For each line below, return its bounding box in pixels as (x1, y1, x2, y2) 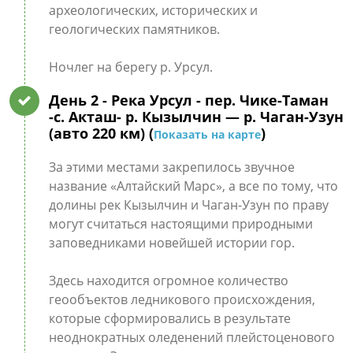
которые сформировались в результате (48, 310, 291, 327)
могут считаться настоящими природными (48, 215, 313, 232)
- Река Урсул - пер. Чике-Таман (102, 91, 329, 110)
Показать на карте (153, 127, 261, 142)
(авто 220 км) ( (48, 124, 154, 143)
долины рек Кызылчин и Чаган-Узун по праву (48, 196, 329, 214)
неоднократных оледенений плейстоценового (48, 329, 335, 346)
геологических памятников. (48, 20, 220, 38)
